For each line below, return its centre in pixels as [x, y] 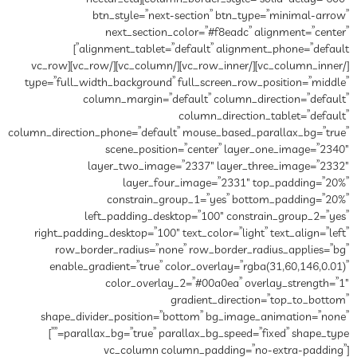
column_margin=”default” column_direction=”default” [216, 100]
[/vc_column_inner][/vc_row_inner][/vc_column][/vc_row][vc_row [49, 67]
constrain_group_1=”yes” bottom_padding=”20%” [228, 200]
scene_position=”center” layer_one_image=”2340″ [227, 150]
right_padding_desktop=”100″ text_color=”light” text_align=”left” [192, 234]
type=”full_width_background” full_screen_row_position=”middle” [187, 83]
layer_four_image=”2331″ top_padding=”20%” [236, 184]
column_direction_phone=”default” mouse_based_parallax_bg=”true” [178, 133]
